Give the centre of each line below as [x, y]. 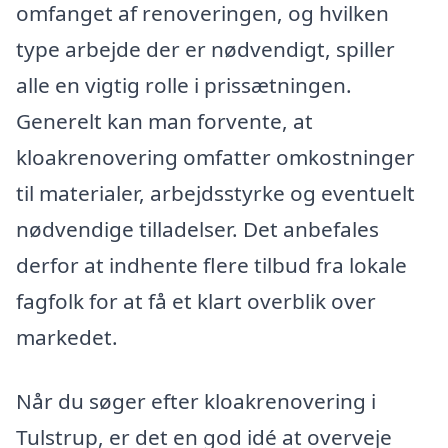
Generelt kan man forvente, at [164, 120]
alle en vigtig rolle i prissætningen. [184, 84]
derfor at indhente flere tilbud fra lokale [211, 264]
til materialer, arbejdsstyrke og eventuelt [215, 192]
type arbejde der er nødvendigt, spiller [205, 48]
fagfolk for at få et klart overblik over [196, 300]
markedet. [67, 336]
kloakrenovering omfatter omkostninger [215, 156]
